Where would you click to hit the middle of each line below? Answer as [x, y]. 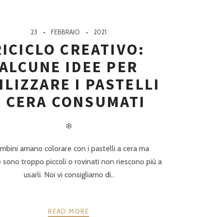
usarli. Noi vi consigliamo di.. [69, 175]
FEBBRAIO [66, 32]
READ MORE [69, 211]
